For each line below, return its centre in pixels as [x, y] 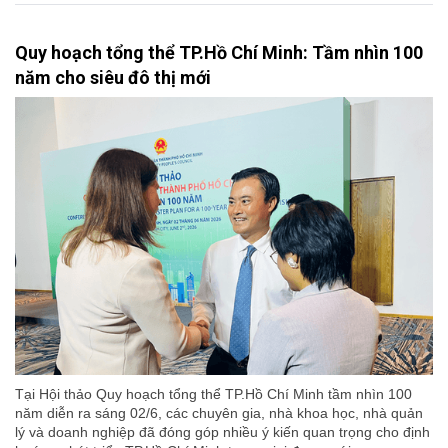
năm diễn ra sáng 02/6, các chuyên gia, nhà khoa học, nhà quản [219, 413]
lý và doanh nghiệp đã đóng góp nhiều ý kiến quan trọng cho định [222, 432]
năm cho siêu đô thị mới [113, 77]
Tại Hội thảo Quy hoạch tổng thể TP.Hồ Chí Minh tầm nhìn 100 [213, 394]
